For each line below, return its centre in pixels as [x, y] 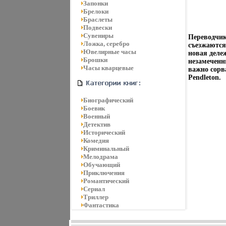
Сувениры [98, 36]
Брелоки [96, 11]
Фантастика [101, 205]
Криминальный [106, 149]
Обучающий [101, 165]
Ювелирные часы [109, 52]
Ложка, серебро [106, 44]
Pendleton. [204, 77]
